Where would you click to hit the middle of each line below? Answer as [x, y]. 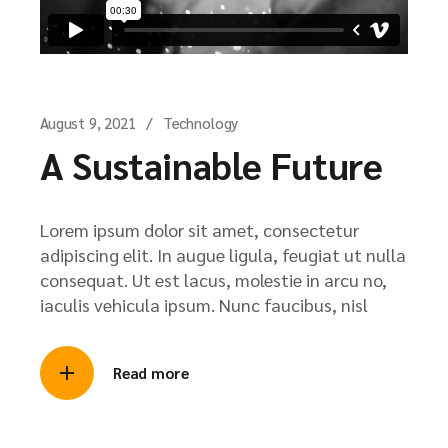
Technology [200, 123]
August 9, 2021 [88, 123]
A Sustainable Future [211, 165]
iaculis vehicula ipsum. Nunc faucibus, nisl [204, 305]
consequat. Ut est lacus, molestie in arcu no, [213, 280]
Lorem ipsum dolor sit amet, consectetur [199, 230]
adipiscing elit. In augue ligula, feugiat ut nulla [223, 255]
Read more [151, 373]
